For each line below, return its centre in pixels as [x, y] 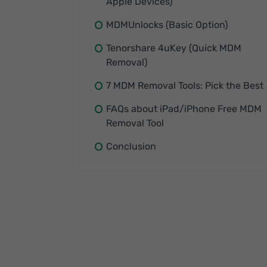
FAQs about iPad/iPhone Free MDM [184, 109]
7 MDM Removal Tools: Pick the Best [185, 86]
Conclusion [131, 146]
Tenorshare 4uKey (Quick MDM [174, 48]
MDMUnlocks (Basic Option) [167, 25]
